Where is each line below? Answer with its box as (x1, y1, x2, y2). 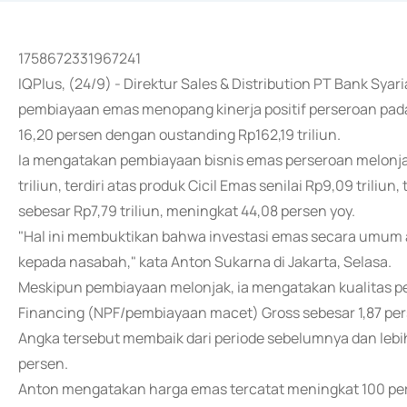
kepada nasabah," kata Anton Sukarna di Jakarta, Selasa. (18, 252, 392, 272)
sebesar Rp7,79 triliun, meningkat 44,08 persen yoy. (18, 201, 355, 221)
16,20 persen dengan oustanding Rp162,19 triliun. (18, 124, 341, 144)
